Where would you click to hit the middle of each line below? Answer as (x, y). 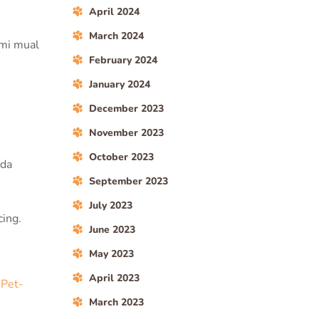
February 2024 (123, 60)
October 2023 (121, 157)
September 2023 (129, 181)
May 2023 (111, 254)
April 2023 (114, 278)
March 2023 (116, 302)
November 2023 (126, 133)
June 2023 (112, 230)
